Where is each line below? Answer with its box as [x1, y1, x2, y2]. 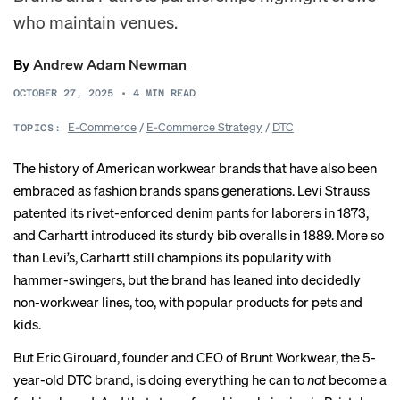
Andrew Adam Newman [33, 54, 187, 73]
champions [157, 248, 222, 266]
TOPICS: [13, 122, 62, 134]
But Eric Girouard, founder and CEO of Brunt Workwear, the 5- [13, 348, 376, 366]
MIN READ [146, 87, 196, 99]
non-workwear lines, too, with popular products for [13, 293, 312, 311]
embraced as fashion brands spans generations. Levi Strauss [13, 181, 370, 199]
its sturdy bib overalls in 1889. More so [156, 226, 384, 244]
